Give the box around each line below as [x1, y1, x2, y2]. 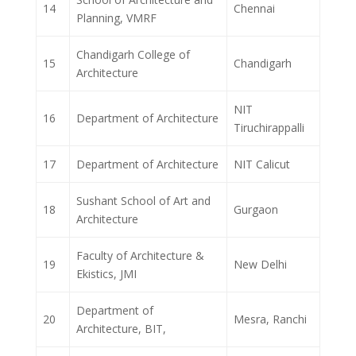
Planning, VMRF [76, 10, 157, 26]
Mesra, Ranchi [234, 311, 307, 327]
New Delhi [234, 257, 287, 273]
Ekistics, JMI [76, 266, 137, 282]
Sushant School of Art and [76, 193, 211, 209]
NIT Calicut [234, 157, 290, 172]
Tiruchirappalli [234, 120, 304, 136]
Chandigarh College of [76, 47, 190, 63]
